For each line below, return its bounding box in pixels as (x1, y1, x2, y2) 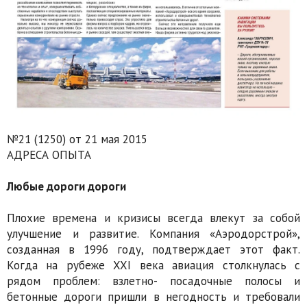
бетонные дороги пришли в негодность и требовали (7, 289, 300, 305)
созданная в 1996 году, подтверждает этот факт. (7, 242, 300, 258)
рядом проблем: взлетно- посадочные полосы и (7, 273, 300, 289)
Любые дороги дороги (7, 179, 126, 195)
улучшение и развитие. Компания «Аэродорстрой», (7, 226, 300, 242)
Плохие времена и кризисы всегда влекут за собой (7, 210, 300, 226)
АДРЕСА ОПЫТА (7, 147, 91, 163)
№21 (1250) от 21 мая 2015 (7, 132, 147, 147)
